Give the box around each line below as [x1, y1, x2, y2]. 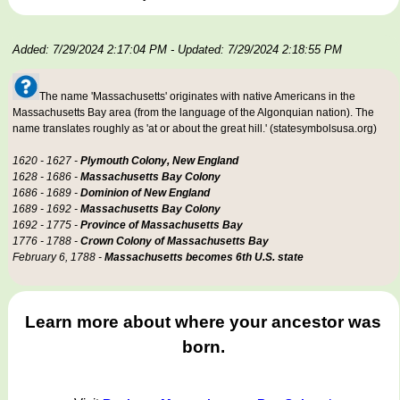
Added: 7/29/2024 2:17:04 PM [12, 43, 167, 57]
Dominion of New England [80, 187, 210, 200]
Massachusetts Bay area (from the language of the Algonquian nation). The [12, 106, 374, 120]
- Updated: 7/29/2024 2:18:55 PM [171, 43, 342, 57]
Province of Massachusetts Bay [80, 219, 243, 232]
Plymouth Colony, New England [80, 154, 238, 168]
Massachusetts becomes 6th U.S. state [104, 251, 304, 264]
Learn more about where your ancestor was [25, 312, 382, 332]
